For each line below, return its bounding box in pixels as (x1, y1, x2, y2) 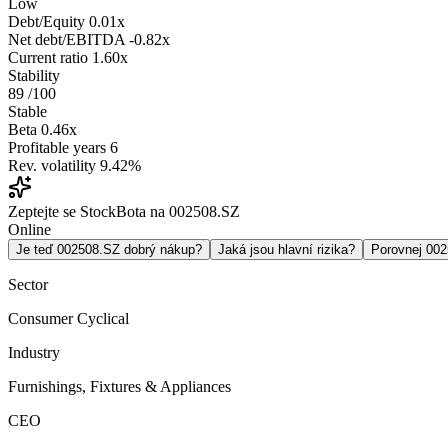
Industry (8, 344, 60, 362)
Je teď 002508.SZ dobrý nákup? (16, 242, 202, 258)
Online (8, 221, 51, 239)
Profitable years (8, 139, 106, 157)
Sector (8, 276, 48, 294)
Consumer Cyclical (8, 310, 129, 328)
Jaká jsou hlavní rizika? (218, 242, 355, 258)
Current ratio (8, 49, 88, 67)
